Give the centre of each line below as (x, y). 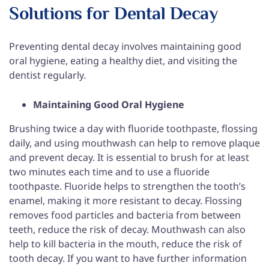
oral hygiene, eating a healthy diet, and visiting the (123, 60)
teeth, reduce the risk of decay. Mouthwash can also (127, 229)
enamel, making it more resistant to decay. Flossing (125, 200)
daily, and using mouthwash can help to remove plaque (134, 143)
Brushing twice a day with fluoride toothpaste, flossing (133, 128)
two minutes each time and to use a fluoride (109, 171)
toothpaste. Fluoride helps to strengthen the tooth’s (127, 186)
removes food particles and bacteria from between (125, 215)
